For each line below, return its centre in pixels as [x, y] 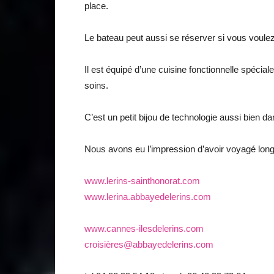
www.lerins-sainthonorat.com [142, 181]
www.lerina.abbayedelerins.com [148, 197]
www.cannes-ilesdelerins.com [144, 228]
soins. [96, 85]
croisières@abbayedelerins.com [149, 244]
